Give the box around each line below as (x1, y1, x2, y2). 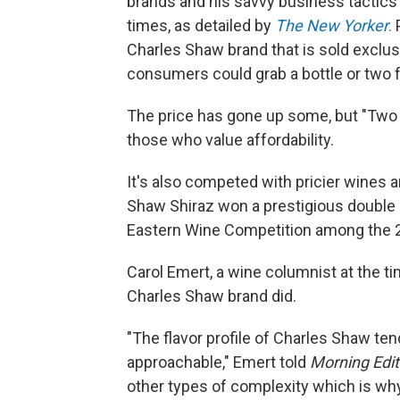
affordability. (246, 130, 334, 150)
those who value (127, 130, 243, 150)
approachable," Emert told (127, 353, 310, 372)
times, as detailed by (127, 16, 275, 36)
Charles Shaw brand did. (127, 287, 296, 306)
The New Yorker (275, 16, 388, 36)
